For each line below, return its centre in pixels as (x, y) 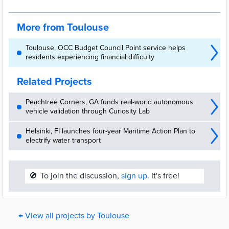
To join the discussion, (81, 176)
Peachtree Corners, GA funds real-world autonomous (109, 102)
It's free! (164, 176)
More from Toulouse (63, 28)
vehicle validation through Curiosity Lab (88, 111)
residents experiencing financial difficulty (90, 57)
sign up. (135, 176)
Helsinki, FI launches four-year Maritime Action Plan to (110, 131)
